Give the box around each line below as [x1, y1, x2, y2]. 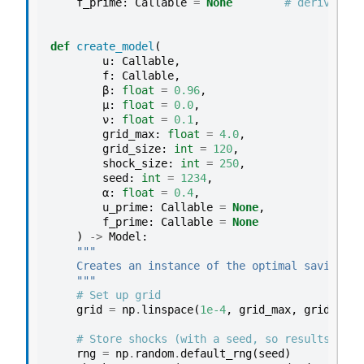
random [135, 346, 174, 360]
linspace [141, 302, 193, 316]
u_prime [102, 200, 148, 214]
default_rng [180, 346, 252, 360]
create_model [76, 39, 154, 53]
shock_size [102, 156, 167, 170]
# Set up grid [76, 288, 161, 301]
